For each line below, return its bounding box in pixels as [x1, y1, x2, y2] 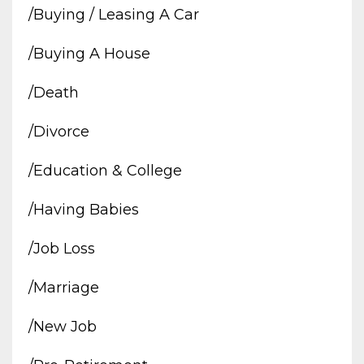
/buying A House [28, 44, 150, 63]
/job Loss [28, 239, 95, 258]
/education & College [28, 161, 182, 180]
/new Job [28, 317, 97, 336]
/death [28, 83, 79, 102]
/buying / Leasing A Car [28, 5, 199, 24]
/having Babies [28, 200, 139, 219]
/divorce [28, 122, 89, 141]
